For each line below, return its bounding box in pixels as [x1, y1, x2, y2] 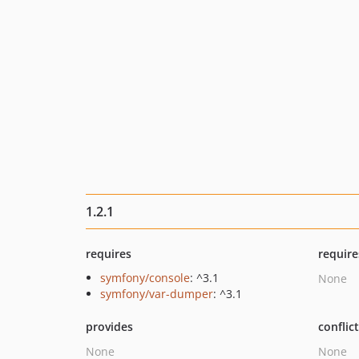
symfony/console [100, 270, 190, 285]
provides [86, 319, 133, 334]
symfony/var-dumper [100, 286, 213, 301]
